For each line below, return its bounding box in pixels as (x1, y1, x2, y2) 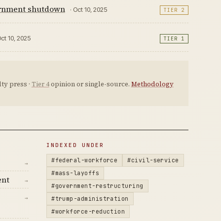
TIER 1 (164, 36, 185, 42)
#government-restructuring (51, 182, 144, 189)
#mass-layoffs (51, 169, 100, 177)
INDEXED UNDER (46, 142, 104, 148)
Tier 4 (31, 80, 49, 88)
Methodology (131, 80, 174, 88)
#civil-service (127, 156, 179, 164)
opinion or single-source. (49, 80, 131, 88)
